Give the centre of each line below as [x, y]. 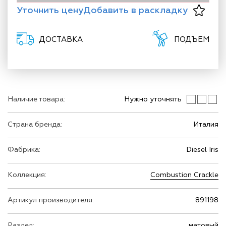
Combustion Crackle [184, 175]
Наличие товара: [36, 99]
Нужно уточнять [153, 99]
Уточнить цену [50, 11]
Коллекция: [27, 175]
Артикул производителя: [51, 200]
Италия [206, 125]
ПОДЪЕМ [192, 39]
